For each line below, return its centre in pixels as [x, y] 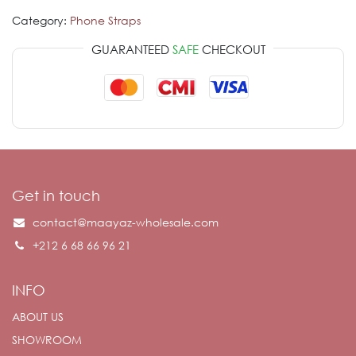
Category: [39, 20]
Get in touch [56, 195]
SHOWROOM [47, 340]
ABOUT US [38, 317]
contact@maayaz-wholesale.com [126, 222]
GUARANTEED [132, 49]
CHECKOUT [232, 49]
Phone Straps [105, 20]
